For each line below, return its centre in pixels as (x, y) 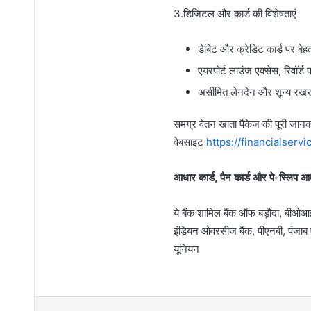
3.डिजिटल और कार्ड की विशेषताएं (235, 13)
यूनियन (186, 249)
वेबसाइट (190, 142)
